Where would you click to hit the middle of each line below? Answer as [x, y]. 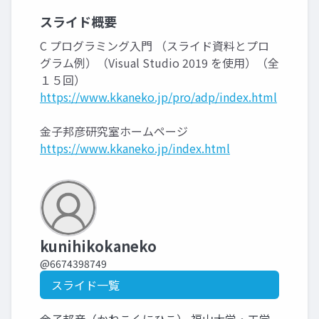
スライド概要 [78, 21]
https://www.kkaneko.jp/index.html [135, 148]
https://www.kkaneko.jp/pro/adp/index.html [158, 97]
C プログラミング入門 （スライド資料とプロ [155, 46]
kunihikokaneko [98, 246]
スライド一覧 [85, 285]
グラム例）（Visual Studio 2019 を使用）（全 [159, 63]
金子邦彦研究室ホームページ [114, 131]
